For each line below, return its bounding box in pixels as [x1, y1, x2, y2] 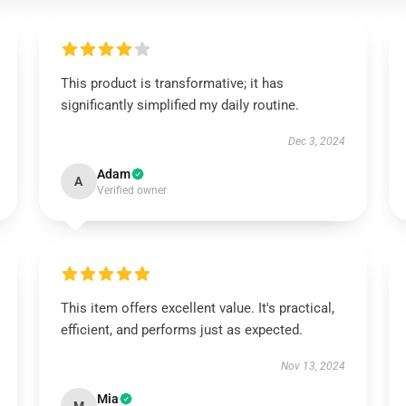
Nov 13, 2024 [281, 360, 346, 372]
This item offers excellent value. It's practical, [60, 300, 334, 316]
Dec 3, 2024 [288, 135, 346, 148]
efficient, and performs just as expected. [60, 322, 303, 338]
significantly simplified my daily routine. [60, 97, 299, 113]
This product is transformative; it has [60, 75, 284, 92]
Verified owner [96, 184, 167, 197]
